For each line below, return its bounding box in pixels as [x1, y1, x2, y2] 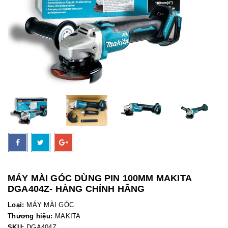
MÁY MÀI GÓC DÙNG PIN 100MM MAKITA [8, 173, 191, 183]
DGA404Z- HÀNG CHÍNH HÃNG [8, 183, 145, 194]
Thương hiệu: [8, 212, 52, 220]
